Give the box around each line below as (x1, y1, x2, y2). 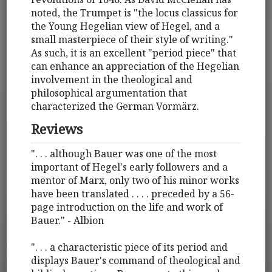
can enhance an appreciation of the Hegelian (31, 59, 240, 73)
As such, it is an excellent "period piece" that (31, 46, 237, 59)
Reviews (31, 119, 83, 138)
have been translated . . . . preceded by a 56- (31, 187, 235, 201)
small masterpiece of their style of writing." (31, 32, 234, 46)
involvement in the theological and (31, 72, 193, 86)
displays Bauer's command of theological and (31, 254, 241, 268)
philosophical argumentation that (31, 86, 188, 100)
